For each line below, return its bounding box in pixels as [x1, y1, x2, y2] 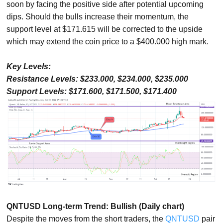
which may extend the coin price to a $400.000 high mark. [6, 37, 209, 46]
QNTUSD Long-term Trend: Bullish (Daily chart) [6, 202, 185, 211]
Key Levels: [6, 62, 51, 71]
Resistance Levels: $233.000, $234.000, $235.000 [6, 75, 189, 83]
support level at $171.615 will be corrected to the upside [6, 25, 203, 33]
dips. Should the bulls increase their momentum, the [6, 12, 189, 21]
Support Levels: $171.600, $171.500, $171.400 [6, 87, 177, 96]
